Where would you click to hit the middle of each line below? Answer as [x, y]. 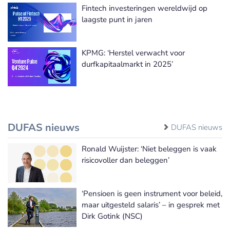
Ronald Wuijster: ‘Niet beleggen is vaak [149, 149]
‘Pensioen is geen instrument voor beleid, [152, 193]
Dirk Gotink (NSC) [112, 216]
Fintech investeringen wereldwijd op [145, 8]
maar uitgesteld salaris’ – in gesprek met [151, 205]
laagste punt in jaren [117, 19]
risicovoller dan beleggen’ [126, 160]
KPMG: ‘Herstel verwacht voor [133, 53]
